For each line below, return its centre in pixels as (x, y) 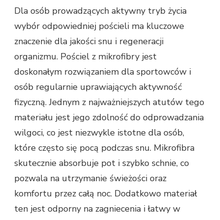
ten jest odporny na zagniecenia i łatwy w (97, 209)
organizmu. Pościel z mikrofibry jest (85, 57)
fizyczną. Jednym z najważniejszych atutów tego (109, 102)
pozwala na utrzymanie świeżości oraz (90, 179)
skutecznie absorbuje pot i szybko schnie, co (102, 163)
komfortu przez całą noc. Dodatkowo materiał (106, 194)
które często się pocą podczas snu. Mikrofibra (104, 148)
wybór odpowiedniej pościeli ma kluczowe (99, 26)
